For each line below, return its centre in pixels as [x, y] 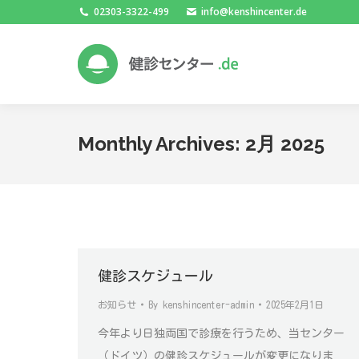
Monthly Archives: [161, 144]
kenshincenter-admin [208, 305]
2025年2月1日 [295, 305]
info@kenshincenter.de [254, 12]
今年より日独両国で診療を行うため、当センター [221, 333]
